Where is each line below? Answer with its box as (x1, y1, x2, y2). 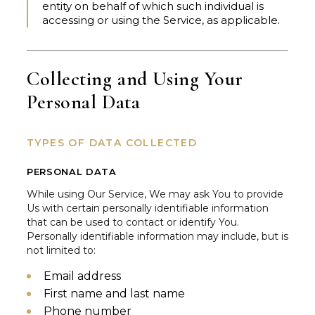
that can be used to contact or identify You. (27, 216, 239, 229)
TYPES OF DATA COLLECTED (27, 136, 198, 150)
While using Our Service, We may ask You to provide (27, 188, 283, 201)
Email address (44, 269, 121, 283)
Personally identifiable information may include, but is (27, 230, 288, 243)
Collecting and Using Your (27, 67, 243, 91)
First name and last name (44, 287, 185, 301)
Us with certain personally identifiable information (27, 202, 269, 215)
